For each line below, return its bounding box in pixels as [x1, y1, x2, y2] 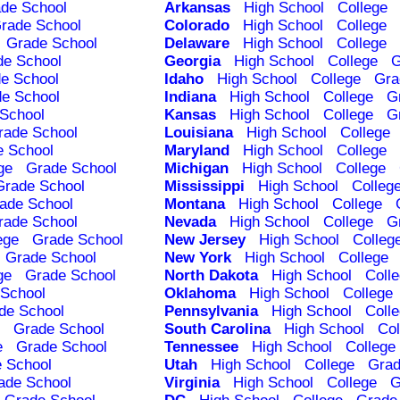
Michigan [163, 160, 229, 178]
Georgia [163, 53, 221, 71]
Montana [163, 196, 225, 213]
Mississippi [163, 178, 245, 196]
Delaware [163, 35, 229, 53]
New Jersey [163, 231, 246, 249]
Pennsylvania [163, 303, 258, 321]
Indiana [163, 88, 216, 106]
